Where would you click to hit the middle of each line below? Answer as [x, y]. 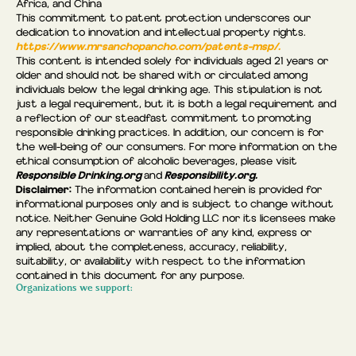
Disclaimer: [44, 190]
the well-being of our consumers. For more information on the [176, 147]
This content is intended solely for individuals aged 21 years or [172, 62]
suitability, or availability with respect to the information [161, 262]
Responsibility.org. [210, 176]
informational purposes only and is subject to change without [175, 205]
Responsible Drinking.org [80, 176]
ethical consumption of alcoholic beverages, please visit [157, 162]
